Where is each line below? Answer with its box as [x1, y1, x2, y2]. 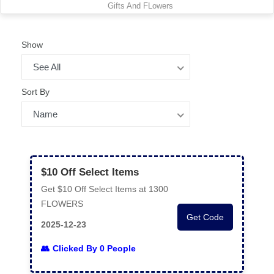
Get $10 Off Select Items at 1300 [41, 184, 168, 194]
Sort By [21, 87, 50, 97]
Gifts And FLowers [107, 2, 173, 10]
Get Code [187, 212, 224, 222]
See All [33, 62, 61, 72]
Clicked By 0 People [53, 243, 136, 253]
